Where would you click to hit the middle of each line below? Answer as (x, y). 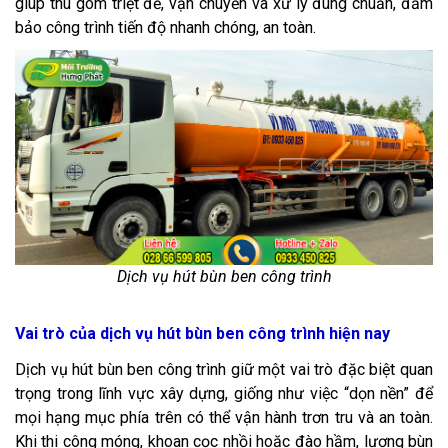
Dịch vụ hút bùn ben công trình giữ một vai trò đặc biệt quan (224, 370)
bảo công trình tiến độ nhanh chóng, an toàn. (165, 28)
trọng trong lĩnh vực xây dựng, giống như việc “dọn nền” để (224, 394)
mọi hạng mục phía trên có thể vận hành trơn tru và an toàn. (224, 418)
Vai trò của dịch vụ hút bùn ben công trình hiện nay (202, 334)
